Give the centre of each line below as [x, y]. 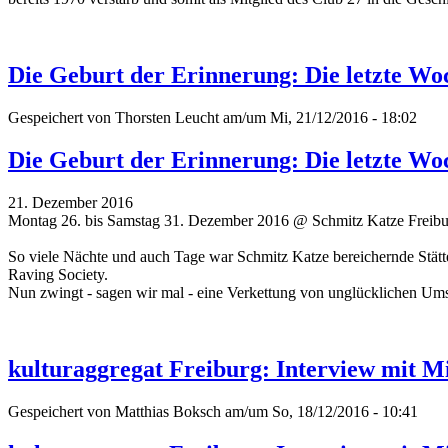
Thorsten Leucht [167, 118]
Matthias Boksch [168, 411]
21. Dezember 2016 [70, 202]
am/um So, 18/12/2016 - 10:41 [319, 411]
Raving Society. [58, 274]
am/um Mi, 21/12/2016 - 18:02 [318, 118]
